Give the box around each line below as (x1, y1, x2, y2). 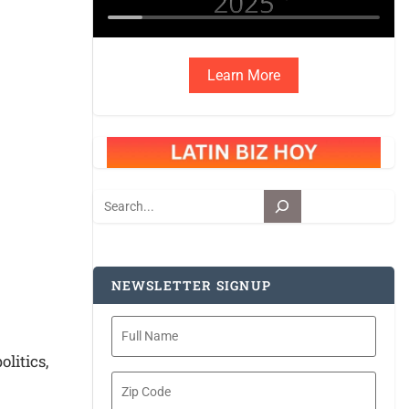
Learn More (206, 67, 280, 85)
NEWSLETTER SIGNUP (110, 277, 271, 295)
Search (91, 192, 133, 207)
